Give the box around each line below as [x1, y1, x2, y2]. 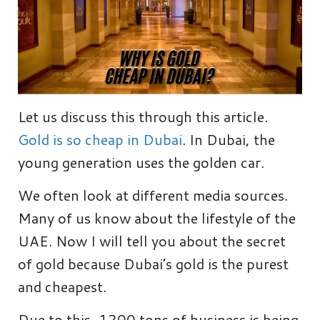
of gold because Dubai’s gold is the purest [18, 253, 289, 274]
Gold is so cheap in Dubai [18, 129, 182, 149]
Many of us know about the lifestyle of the [18, 207, 296, 228]
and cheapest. [18, 276, 106, 296]
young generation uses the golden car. [18, 151, 264, 172]
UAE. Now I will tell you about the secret [18, 230, 286, 251]
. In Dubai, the [182, 129, 275, 149]
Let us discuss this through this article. [18, 106, 268, 126]
